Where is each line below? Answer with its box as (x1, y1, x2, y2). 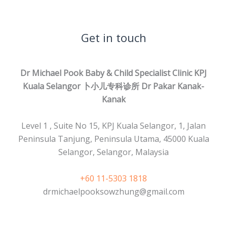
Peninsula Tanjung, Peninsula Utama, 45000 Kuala (18, 133, 209, 145)
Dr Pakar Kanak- (141, 81, 204, 92)
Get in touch (81, 29, 146, 45)
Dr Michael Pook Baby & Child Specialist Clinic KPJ (20, 67, 207, 79)
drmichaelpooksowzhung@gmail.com (43, 186, 184, 198)
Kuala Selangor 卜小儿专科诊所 (23, 81, 139, 92)
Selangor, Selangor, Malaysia (58, 146, 169, 158)
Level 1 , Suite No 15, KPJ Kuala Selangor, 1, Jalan (21, 120, 206, 132)
